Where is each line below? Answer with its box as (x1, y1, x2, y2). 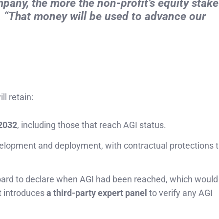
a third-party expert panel (46, 188, 147, 198)
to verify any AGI (147, 188, 213, 198)
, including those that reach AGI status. (17, 120, 166, 131)
